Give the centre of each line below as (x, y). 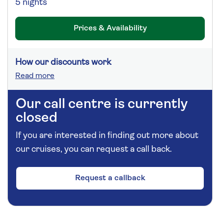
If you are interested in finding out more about (107, 136)
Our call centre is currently (102, 104)
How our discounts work (63, 62)
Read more (35, 76)
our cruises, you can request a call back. (94, 149)
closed (37, 118)
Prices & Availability (110, 28)
